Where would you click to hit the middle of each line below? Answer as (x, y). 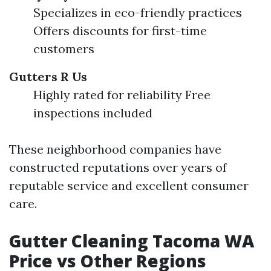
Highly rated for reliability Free (122, 95)
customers (64, 49)
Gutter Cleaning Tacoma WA (132, 241)
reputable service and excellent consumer (129, 186)
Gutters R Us (48, 77)
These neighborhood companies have (115, 149)
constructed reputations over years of (118, 168)
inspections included (93, 113)
